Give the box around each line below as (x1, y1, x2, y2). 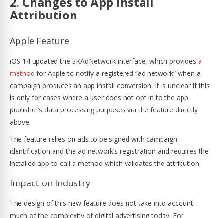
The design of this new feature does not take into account (10, 199, 193, 208)
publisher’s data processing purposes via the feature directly (10, 105, 198, 114)
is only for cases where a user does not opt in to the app (10, 93, 188, 102)
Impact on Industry (10, 177, 90, 189)
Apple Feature (10, 35, 69, 47)
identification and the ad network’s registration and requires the (10, 146, 209, 156)
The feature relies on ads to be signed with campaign (10, 134, 177, 144)
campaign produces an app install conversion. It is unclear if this (10, 81, 210, 90)
